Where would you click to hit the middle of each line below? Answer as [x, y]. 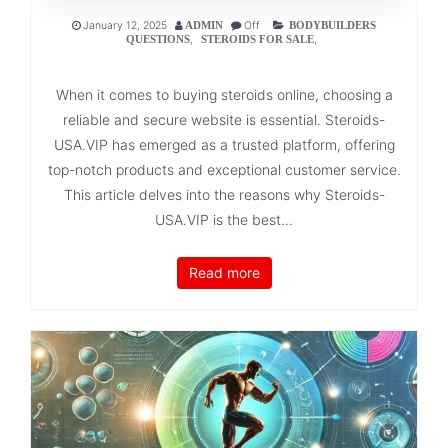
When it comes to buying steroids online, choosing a [224, 95]
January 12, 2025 [125, 26]
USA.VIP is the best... [224, 220]
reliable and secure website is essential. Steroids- [224, 120]
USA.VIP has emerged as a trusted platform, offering [224, 145]
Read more [224, 273]
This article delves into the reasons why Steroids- [224, 195]
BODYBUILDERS [332, 26]
